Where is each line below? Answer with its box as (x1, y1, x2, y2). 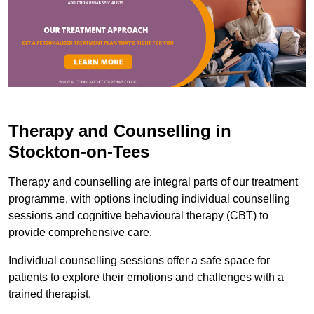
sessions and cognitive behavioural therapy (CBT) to (8, 209, 268, 221)
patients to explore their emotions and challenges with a (8, 271, 284, 283)
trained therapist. (8, 287, 94, 300)
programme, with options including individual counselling (8, 192, 290, 205)
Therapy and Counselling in (8, 121, 231, 140)
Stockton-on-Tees (8, 142, 149, 161)
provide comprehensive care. (8, 226, 152, 238)
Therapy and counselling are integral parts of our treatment (8, 175, 298, 188)
